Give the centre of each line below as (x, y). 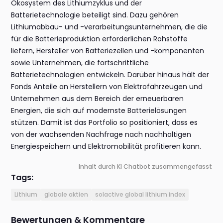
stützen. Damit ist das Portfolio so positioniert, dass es (105, 123)
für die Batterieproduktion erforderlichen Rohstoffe (100, 39)
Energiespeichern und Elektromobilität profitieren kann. (106, 147)
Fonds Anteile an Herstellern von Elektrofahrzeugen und (107, 87)
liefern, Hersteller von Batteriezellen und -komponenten (108, 51)
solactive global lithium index (140, 195)
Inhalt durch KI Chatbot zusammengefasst (145, 167)
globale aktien (66, 195)
